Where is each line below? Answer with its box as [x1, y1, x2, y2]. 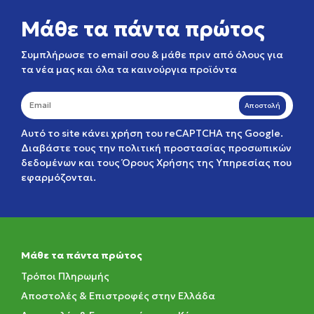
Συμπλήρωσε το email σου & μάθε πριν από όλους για [21, 48, 283, 61]
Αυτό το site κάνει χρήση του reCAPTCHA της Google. [21, 127, 283, 139]
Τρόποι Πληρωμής [21, 270, 109, 282]
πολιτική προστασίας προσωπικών [118, 142, 292, 154]
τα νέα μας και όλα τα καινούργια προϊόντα [21, 63, 237, 76]
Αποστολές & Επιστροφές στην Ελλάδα [21, 289, 215, 302]
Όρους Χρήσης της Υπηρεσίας [122, 156, 271, 169]
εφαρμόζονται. [21, 171, 96, 184]
